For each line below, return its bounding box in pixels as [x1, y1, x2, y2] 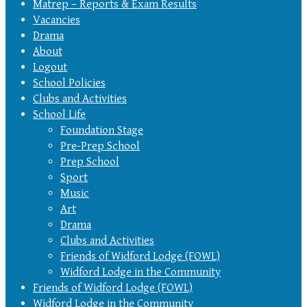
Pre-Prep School [60, 139, 140, 153]
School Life [33, 108, 86, 122]
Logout [33, 60, 67, 75]
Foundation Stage [60, 123, 143, 138]
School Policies [33, 76, 106, 90]
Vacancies [33, 13, 80, 27]
